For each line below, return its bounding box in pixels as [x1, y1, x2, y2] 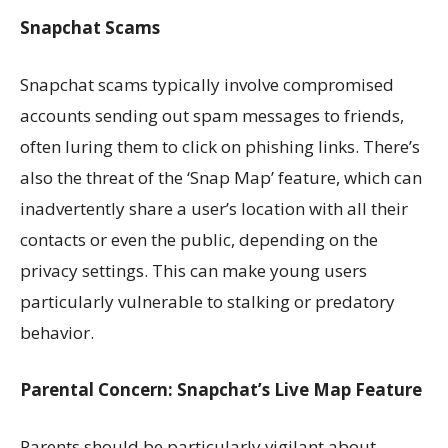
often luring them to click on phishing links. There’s [20, 135, 420, 159]
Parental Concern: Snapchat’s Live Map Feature [20, 378, 422, 402]
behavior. [20, 321, 94, 345]
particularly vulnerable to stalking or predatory [20, 290, 395, 314]
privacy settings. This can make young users [20, 259, 367, 283]
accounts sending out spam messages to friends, [20, 104, 404, 128]
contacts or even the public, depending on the [20, 228, 378, 252]
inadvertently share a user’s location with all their [20, 197, 408, 221]
